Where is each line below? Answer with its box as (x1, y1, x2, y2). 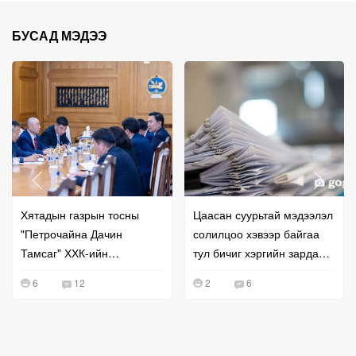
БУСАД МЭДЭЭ (12, 26, 106, 45)
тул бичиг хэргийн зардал (192, 245, 325, 261)
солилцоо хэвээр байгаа (192, 226, 319, 242)
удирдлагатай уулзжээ (21, 264, 136, 281)
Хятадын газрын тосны (21, 207, 139, 223)
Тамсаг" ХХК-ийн (21, 245, 108, 261)
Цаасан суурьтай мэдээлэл (192, 207, 333, 223)
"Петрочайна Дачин (21, 226, 122, 242)
